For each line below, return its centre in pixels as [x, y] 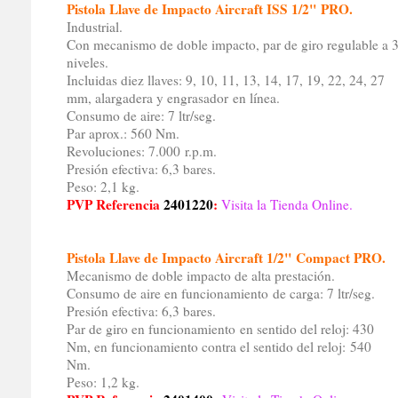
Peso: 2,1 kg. [103, 187]
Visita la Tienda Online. [287, 205]
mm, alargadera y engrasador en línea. [173, 98]
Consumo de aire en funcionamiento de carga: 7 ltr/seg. [220, 294]
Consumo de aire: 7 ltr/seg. [141, 116]
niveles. [87, 63]
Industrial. [94, 27]
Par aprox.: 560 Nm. [123, 134]
